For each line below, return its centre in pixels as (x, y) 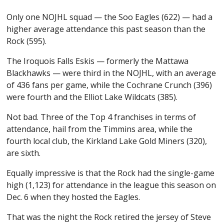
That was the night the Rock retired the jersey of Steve (109, 217)
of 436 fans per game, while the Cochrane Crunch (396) (109, 85)
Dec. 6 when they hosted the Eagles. (73, 197)
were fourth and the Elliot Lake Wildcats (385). (92, 97)
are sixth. (24, 153)
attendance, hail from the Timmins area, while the (100, 129)
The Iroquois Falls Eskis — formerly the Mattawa (98, 61)
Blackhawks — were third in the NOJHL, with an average (111, 73)
